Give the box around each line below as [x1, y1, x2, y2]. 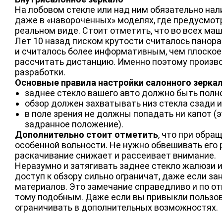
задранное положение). [25, 119, 123, 129]
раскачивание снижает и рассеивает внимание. [15, 150, 216, 161]
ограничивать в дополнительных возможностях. [15, 202, 218, 213]
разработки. [15, 67, 65, 77]
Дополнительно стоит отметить [15, 129, 158, 140]
